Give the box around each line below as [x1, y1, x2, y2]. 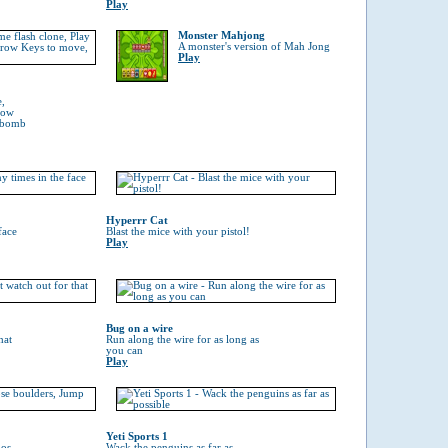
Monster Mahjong [178, 30, 265, 41]
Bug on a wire [106, 323, 173, 334]
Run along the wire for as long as [106, 334, 259, 345]
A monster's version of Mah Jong [178, 41, 330, 52]
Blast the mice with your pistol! [106, 226, 250, 237]
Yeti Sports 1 [106, 431, 168, 442]
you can [106, 345, 143, 356]
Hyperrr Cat [106, 215, 168, 226]
